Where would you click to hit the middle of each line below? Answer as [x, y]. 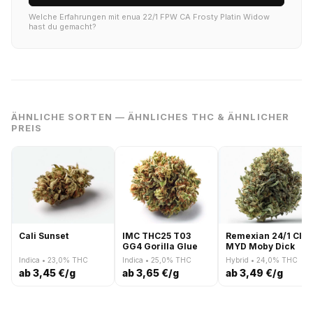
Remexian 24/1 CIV [267, 236]
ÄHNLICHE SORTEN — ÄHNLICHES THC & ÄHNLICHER [150, 117]
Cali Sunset [44, 236]
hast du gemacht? [63, 27]
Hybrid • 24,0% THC [262, 260]
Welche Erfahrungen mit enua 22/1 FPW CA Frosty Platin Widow [149, 17]
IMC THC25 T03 [156, 236]
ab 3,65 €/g [151, 273]
